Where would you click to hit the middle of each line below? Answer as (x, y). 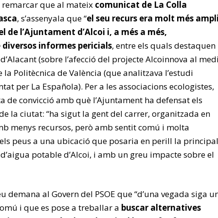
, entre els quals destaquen (164, 45)
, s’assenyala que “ (52, 18)
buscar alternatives (161, 208)
